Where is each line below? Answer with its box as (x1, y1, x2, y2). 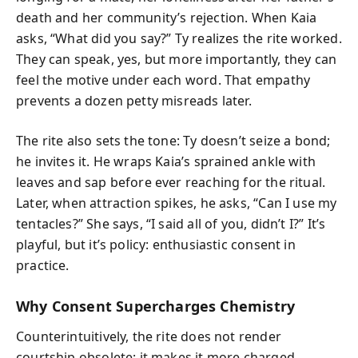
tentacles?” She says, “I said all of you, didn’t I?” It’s (16, 214, 326, 233)
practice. (16, 256, 70, 274)
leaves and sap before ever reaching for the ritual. (16, 173, 326, 191)
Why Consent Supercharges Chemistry (16, 296, 296, 316)
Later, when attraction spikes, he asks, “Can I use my (16, 193, 337, 212)
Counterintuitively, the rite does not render (16, 328, 281, 345)
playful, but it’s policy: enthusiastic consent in (16, 235, 296, 253)
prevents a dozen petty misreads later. (16, 91, 252, 109)
